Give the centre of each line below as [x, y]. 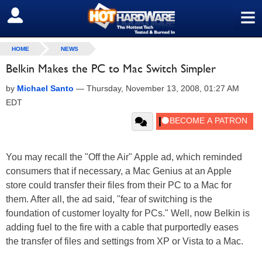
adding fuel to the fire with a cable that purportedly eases [122, 227]
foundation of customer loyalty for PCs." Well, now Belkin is [128, 213]
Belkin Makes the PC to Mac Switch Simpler [111, 68]
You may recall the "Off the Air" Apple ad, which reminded [124, 157]
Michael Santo [45, 88]
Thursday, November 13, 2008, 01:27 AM [163, 88]
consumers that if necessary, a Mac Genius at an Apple [119, 171]
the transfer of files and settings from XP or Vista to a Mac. [125, 241]
